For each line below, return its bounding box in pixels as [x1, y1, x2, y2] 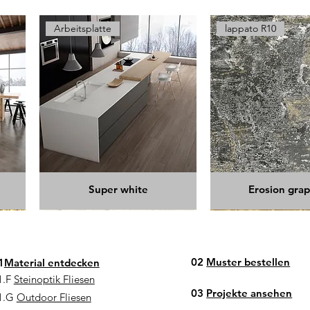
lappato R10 [225, 21, 277, 35]
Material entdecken [3, 255, 100, 269]
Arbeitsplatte [54, 21, 112, 35]
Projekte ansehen [206, 286, 293, 300]
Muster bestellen [206, 255, 291, 268]
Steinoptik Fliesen [13, 272, 95, 286]
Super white [88, 182, 148, 196]
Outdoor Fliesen [16, 290, 91, 304]
